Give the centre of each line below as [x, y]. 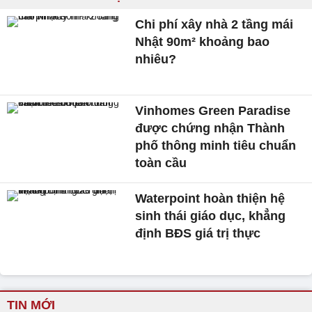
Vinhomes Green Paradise [213, 110]
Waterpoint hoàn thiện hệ [210, 198]
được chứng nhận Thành [210, 128]
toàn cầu [161, 163]
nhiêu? [156, 59]
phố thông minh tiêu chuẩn [216, 145]
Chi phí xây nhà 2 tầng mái [214, 24]
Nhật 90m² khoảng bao [203, 42]
